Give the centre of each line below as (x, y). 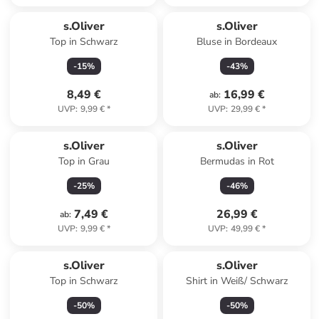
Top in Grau (84, 161)
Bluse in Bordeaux (237, 42)
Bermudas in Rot (237, 161)
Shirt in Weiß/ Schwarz (237, 281)
